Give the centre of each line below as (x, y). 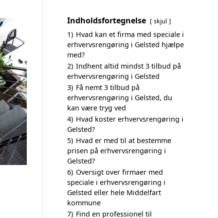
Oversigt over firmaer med (119, 172)
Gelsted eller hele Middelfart (114, 192)
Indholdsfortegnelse (107, 20)
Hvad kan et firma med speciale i (130, 34)
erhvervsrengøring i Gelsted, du (120, 98)
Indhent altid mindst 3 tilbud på (128, 66)
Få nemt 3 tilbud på (108, 87)
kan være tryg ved (97, 108)
